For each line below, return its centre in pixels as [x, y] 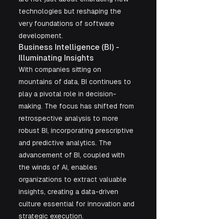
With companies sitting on [61, 70]
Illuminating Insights [56, 58]
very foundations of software [67, 24]
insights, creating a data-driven [69, 192]
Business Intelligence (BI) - [70, 47]
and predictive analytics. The [66, 143]
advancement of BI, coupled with [73, 155]
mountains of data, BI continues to [76, 82]
